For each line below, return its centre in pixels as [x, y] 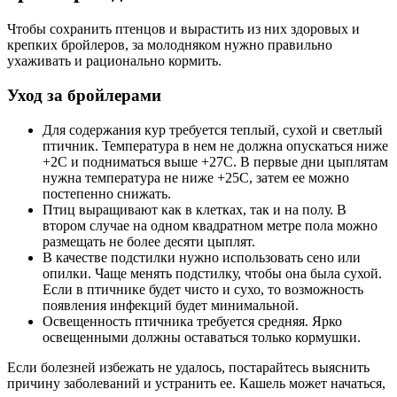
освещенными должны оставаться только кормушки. [202, 337]
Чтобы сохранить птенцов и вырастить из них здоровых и [183, 29]
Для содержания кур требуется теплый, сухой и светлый [213, 129]
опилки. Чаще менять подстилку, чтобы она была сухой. [212, 273]
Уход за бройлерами [84, 96]
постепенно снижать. [107, 193]
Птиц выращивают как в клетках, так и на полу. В [195, 209]
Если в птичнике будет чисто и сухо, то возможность [203, 289]
